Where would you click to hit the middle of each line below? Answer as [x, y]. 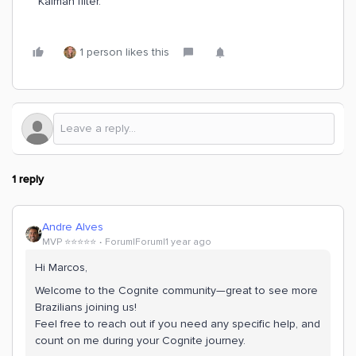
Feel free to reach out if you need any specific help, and [178, 324]
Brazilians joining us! [86, 307]
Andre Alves [73, 227]
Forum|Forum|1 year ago [158, 242]
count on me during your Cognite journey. [140, 341]
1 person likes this [124, 52]
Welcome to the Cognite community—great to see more [176, 290]
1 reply [28, 179]
